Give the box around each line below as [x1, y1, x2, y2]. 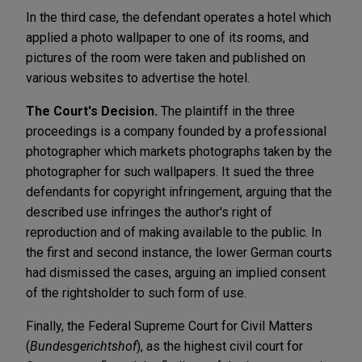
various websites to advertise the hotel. [26, 69, 250, 86]
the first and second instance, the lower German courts [26, 244, 332, 260]
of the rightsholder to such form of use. [26, 284, 246, 301]
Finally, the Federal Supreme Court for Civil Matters [26, 318, 313, 334]
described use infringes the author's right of [26, 204, 272, 220]
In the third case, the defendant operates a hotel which [26, 9, 331, 25]
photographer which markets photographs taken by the [26, 143, 332, 159]
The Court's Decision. [26, 103, 161, 119]
